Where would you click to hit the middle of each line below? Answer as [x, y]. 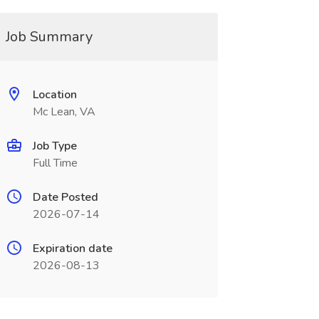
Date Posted [65, 197]
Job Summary [49, 37]
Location [54, 95]
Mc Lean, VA [64, 112]
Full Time [55, 163]
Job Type [54, 146]
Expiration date [72, 249]
